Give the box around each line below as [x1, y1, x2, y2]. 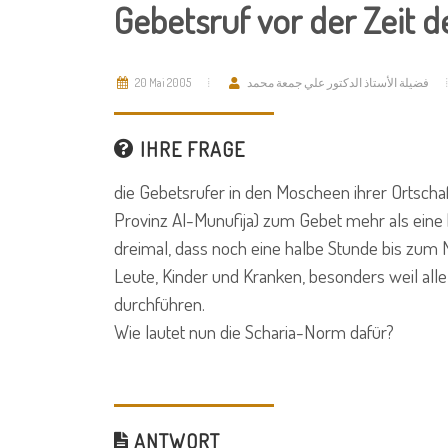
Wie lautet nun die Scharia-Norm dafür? [114, 319, 394, 344]
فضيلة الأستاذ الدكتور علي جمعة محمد [247, 75, 429, 90]
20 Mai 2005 [133, 75, 191, 90]
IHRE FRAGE [135, 136, 245, 162]
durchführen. [114, 291, 205, 316]
